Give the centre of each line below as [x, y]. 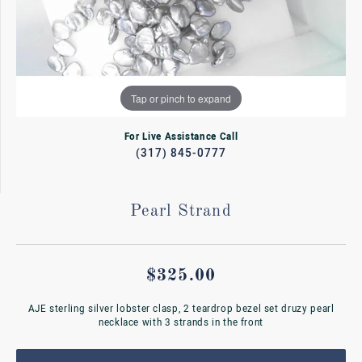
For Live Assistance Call [181, 137]
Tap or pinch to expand [181, 98]
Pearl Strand [181, 212]
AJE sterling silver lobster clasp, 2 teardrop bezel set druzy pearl [181, 309]
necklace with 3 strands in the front [181, 322]
